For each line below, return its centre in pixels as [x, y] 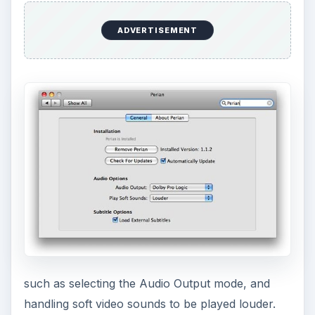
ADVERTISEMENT [157, 31]
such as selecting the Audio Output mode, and [147, 284]
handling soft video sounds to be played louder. [149, 304]
